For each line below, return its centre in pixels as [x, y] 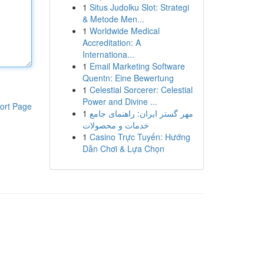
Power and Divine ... [120, 101]
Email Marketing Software [137, 66]
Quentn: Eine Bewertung [128, 78]
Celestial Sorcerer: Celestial [141, 90]
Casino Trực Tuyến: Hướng [140, 137]
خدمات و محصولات [115, 125]
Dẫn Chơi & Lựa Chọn [123, 148]
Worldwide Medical [124, 31]
